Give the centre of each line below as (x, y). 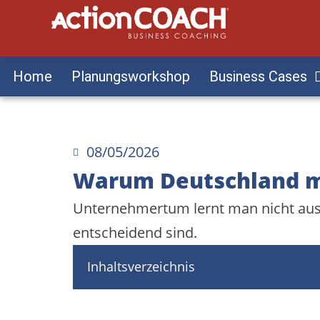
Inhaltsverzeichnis (141, 266)
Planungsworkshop (131, 76)
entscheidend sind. (135, 232)
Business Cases (258, 76)
